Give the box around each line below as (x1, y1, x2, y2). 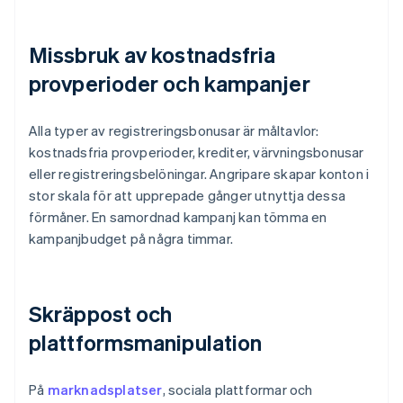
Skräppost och (29, 300, 173, 328)
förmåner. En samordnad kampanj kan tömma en (29, 208, 327, 227)
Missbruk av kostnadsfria (29, 40, 276, 69)
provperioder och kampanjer (29, 69, 310, 98)
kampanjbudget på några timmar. (29, 229, 233, 248)
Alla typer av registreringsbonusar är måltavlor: (29, 121, 319, 140)
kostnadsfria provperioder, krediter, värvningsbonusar (29, 143, 364, 162)
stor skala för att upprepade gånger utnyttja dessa (29, 186, 346, 205)
